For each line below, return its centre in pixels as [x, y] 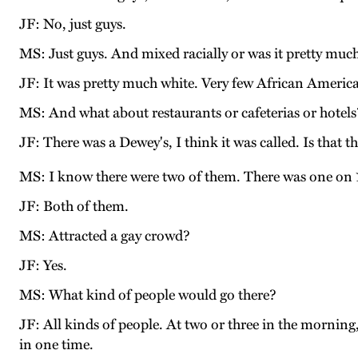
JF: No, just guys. [73, 24]
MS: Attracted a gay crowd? [105, 236]
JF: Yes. [43, 266]
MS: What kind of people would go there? [148, 295]
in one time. [56, 345]
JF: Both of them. [74, 207]
